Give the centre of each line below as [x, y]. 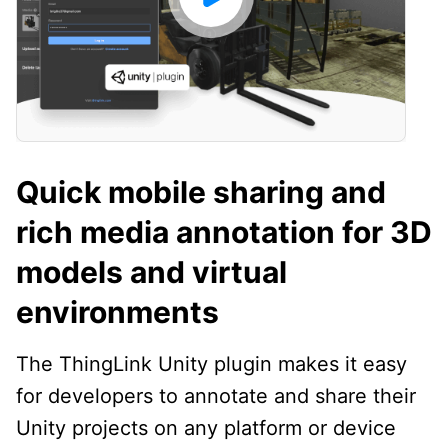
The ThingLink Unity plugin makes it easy [211, 363]
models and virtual [151, 271]
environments [117, 311]
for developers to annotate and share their [216, 395]
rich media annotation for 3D [224, 231]
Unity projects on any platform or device [206, 427]
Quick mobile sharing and [201, 191]
